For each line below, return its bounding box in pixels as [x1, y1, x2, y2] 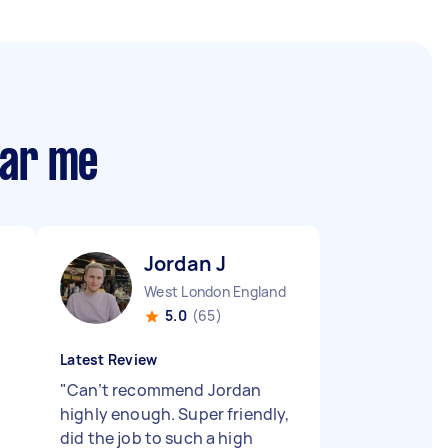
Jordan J [144, 250, 227, 277]
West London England [144, 282, 286, 301]
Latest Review [60, 350, 158, 369]
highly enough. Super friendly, [60, 403, 290, 425]
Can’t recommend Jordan [67, 379, 262, 401]
